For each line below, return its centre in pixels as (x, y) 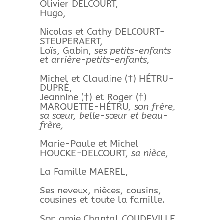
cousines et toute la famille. (102, 200)
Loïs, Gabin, (67, 51)
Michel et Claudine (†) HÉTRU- (107, 79)
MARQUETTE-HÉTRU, (85, 107)
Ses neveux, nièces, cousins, (100, 191)
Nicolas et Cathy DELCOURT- (102, 32)
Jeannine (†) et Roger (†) (93, 97)
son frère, (153, 107)
